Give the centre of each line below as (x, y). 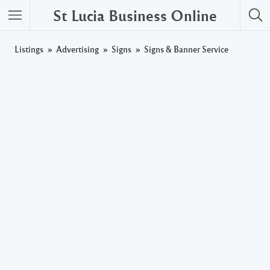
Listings (29, 49)
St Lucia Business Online (135, 15)
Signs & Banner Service (186, 49)
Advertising (77, 49)
